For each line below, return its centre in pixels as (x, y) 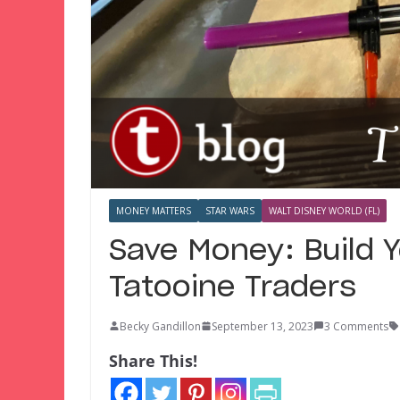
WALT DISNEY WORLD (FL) (324, 210)
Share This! (153, 360)
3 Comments (356, 326)
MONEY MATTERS (154, 210)
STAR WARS (230, 210)
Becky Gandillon (160, 326)
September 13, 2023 (262, 326)
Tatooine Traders (233, 287)
